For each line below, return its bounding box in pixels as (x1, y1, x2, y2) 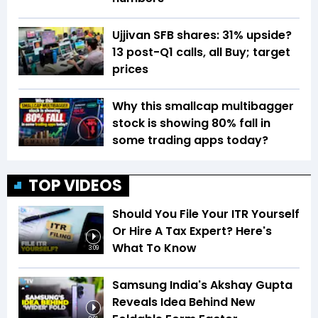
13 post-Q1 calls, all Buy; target (112, 44, 290, 61)
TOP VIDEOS (28, 175, 122, 197)
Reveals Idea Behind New (112, 294, 256, 311)
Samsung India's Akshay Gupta (112, 277, 292, 294)
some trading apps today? (112, 132, 268, 149)
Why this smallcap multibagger (112, 98, 294, 115)
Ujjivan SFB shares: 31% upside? (112, 27, 292, 44)
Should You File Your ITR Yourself (112, 206, 300, 223)
